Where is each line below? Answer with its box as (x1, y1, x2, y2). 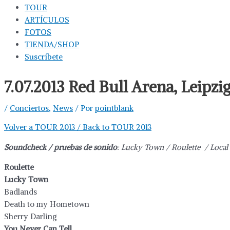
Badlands (4, 186, 37, 197)
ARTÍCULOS (25, 14, 69, 25)
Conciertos (10, 103, 49, 113)
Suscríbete (25, 51, 63, 62)
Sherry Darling (4, 211, 57, 221)
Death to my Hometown (4, 199, 89, 209)
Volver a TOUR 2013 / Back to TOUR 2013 (4, 122, 151, 132)
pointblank (95, 103, 133, 113)
